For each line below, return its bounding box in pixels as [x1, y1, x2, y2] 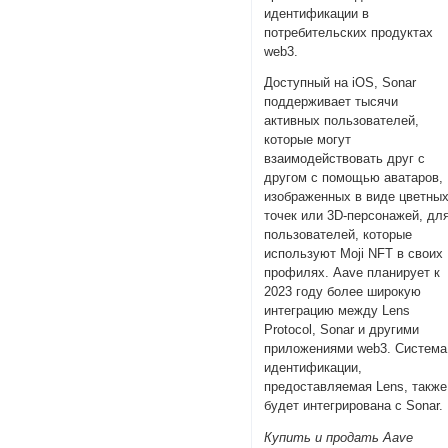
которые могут [264, 132, 352, 148]
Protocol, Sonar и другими [264, 322, 420, 338]
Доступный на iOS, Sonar [264, 75, 417, 91]
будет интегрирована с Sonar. [264, 398, 444, 414]
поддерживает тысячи [264, 94, 399, 110]
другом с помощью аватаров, [264, 170, 444, 186]
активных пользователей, [264, 113, 420, 129]
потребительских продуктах [264, 24, 434, 40]
